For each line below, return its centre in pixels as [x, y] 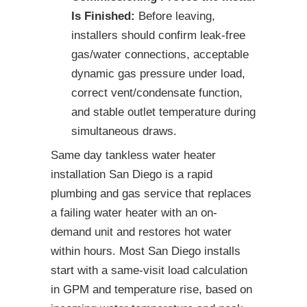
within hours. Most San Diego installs [146, 251]
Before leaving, [175, 16]
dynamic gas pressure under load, [158, 74]
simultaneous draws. [124, 132]
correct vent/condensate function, [157, 93]
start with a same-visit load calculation [149, 271]
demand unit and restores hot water [141, 232]
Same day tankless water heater [133, 156]
